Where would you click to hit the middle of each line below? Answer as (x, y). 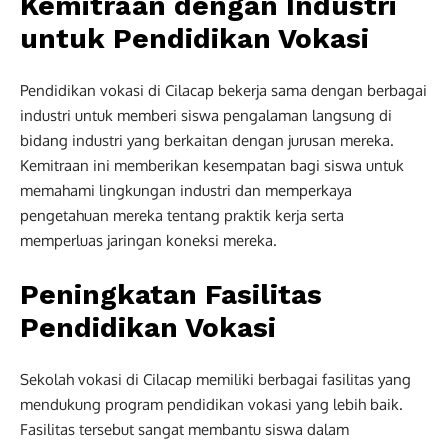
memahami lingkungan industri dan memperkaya (186, 190)
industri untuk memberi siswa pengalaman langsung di (206, 115)
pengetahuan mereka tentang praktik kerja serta (182, 215)
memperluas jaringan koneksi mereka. (148, 240)
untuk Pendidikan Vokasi (194, 38)
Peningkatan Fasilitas (171, 294)
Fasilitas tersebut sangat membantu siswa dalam (184, 429)
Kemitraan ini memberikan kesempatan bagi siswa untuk (212, 165)
